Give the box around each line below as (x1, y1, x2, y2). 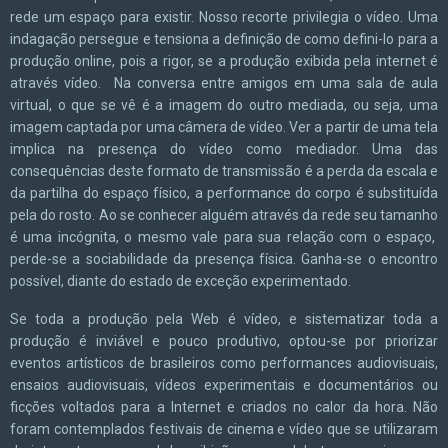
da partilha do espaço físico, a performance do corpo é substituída (10, 185, 438, 201)
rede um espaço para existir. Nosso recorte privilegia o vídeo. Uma (10, 9, 438, 25)
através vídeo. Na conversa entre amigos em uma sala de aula (10, 75, 438, 91)
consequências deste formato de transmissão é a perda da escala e (10, 163, 438, 179)
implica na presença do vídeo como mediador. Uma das (10, 141, 438, 157)
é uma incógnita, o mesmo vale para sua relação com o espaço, (10, 229, 438, 245)
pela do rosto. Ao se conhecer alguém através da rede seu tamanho (10, 207, 438, 223)
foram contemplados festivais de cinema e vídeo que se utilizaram (10, 421, 438, 437)
